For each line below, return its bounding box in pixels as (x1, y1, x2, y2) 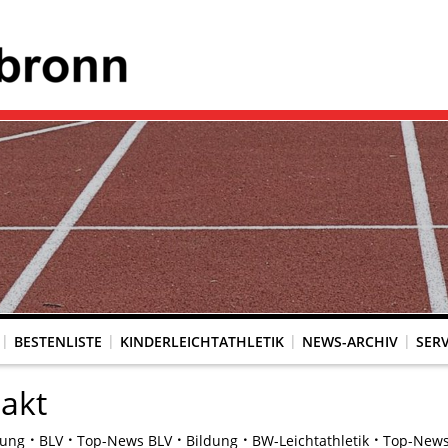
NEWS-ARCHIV (302, 331, 398, 351)
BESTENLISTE (14, 331, 102, 351)
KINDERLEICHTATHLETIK (120, 331, 284, 351)
